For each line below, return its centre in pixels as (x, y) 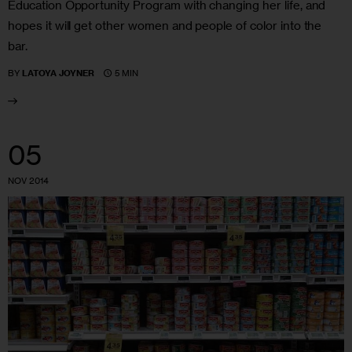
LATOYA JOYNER (59, 73)
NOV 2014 (28, 181)
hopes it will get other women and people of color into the (165, 26)
